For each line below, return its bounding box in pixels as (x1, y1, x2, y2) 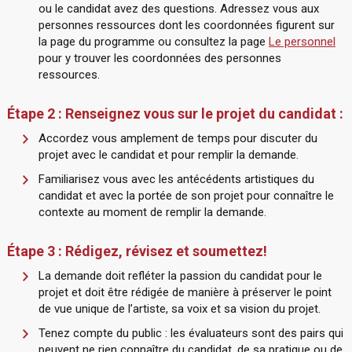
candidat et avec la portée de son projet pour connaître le (38, 189, 334, 203)
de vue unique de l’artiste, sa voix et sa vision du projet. (38, 302, 321, 316)
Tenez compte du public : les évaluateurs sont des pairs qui (38, 326, 343, 340)
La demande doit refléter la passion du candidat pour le (38, 269, 322, 283)
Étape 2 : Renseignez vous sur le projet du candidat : (6, 105, 343, 122)
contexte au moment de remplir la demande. (38, 205, 266, 219)
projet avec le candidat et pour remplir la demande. (38, 148, 299, 162)
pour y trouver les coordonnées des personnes (38, 51, 281, 65)
